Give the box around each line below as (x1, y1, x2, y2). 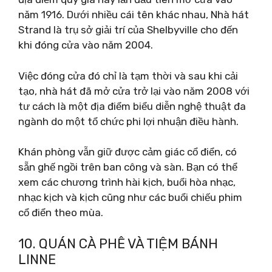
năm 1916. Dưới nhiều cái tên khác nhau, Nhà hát (18, 8, 249, 21)
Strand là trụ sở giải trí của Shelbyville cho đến (18, 24, 238, 36)
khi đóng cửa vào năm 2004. (18, 39, 153, 51)
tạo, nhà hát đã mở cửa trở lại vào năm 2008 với (18, 84, 250, 97)
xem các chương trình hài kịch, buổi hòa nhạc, (18, 176, 236, 188)
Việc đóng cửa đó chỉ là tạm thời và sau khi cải (18, 69, 238, 82)
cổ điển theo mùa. (18, 206, 103, 219)
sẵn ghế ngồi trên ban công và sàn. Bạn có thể (18, 161, 237, 173)
